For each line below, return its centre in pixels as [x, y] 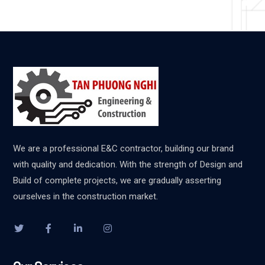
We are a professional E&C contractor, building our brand [124, 148]
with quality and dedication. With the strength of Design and [128, 164]
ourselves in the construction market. [86, 196]
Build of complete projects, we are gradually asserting [117, 180]
